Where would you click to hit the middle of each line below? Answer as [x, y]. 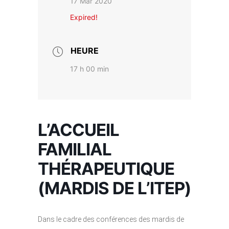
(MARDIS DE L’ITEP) [114, 188]
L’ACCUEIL [78, 130]
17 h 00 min [89, 69]
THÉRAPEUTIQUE [106, 168]
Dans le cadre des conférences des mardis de [111, 219]
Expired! [84, 17]
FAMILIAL [75, 149]
